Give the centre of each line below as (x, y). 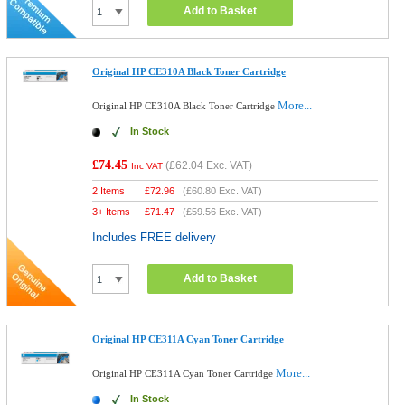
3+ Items (112, 212)
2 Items (109, 191)
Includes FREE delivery (155, 237)
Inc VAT (147, 166)
